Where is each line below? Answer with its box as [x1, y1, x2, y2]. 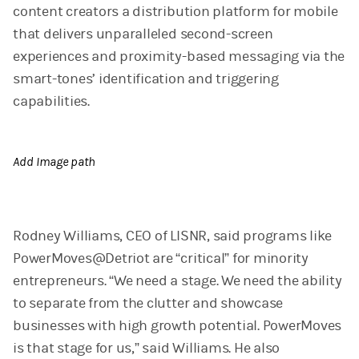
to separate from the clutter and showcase [13, 295, 284, 312]
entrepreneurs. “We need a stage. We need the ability [13, 272, 342, 289]
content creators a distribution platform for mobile [13, 2, 338, 20]
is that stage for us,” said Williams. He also [13, 340, 280, 357]
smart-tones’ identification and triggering [13, 70, 279, 87]
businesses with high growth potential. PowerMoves [13, 317, 342, 334]
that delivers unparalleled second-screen [13, 25, 273, 42]
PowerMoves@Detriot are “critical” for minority [13, 250, 309, 267]
